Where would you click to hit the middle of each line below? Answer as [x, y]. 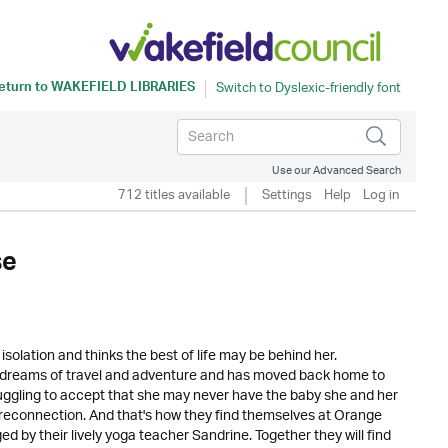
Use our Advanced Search [336, 170]
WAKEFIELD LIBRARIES [123, 89]
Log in [381, 195]
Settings [287, 195]
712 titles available [174, 195]
